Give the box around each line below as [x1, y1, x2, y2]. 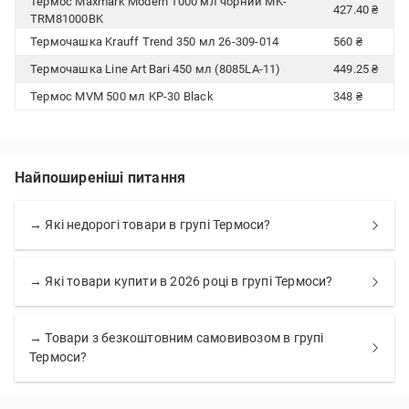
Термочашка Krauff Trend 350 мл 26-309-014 [30, 35, 279, 48]
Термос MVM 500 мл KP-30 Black [30, 89, 214, 103]
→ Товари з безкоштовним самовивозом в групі [29, 330, 324, 345]
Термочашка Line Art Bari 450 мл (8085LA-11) [30, 62, 281, 76]
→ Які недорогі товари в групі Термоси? [29, 217, 271, 232]
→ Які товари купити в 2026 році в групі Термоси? [29, 274, 333, 288]
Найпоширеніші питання [15, 169, 186, 186]
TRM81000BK [30, 12, 103, 26]
